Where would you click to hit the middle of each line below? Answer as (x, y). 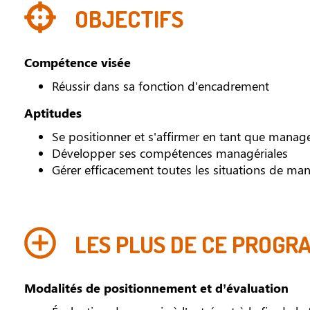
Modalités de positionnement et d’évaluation (156, 288)
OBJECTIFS (127, 18)
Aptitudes (53, 113)
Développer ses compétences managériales (170, 153)
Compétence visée (77, 62)
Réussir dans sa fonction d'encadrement (161, 86)
